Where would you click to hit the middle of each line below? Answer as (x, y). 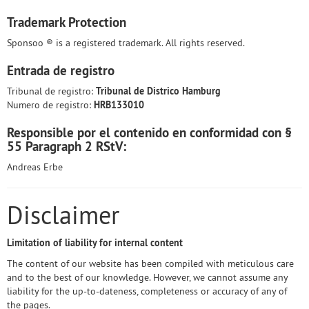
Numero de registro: (50, 105)
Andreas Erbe (35, 167)
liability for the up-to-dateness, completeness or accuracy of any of (147, 291)
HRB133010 (119, 105)
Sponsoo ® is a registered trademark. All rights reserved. (126, 43)
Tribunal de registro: (51, 91)
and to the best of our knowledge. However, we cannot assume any (147, 277)
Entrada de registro (61, 70)
